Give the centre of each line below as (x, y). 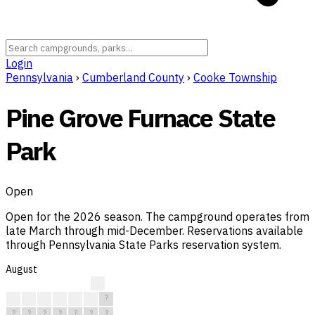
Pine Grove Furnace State (140, 118)
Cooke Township (235, 77)
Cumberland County (133, 77)
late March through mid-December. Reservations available (154, 231)
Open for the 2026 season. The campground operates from (157, 217)
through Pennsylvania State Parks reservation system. (143, 245)
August (21, 270)
